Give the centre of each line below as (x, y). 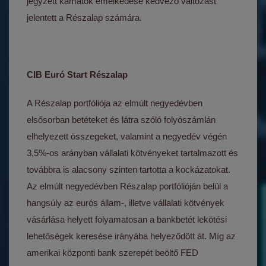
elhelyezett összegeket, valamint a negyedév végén (127, 136)
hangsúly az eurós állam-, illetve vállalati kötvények (126, 203)
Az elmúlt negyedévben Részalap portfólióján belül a (128, 186)
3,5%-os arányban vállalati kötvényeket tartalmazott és (133, 153)
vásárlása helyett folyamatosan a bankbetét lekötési (127, 219)
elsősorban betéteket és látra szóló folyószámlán (121, 120)
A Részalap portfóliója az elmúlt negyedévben (115, 103)
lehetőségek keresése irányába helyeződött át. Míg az (132, 236)
